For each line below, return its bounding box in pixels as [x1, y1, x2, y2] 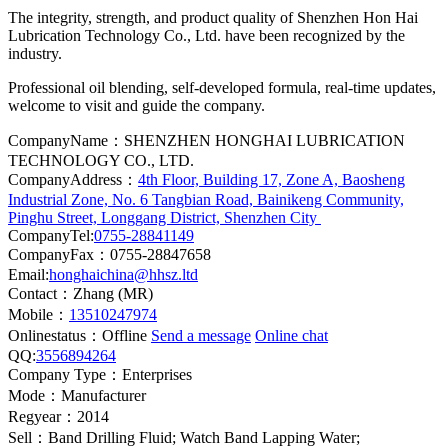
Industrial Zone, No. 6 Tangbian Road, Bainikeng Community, [8, 190, 404, 208]
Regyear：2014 [8, 407, 109, 425]
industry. [8, 44, 62, 62]
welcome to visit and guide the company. [8, 96, 265, 114]
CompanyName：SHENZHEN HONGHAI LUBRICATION [8, 131, 405, 149]
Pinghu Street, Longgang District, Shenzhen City [8, 208, 321, 226]
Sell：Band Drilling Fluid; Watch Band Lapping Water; [8, 428, 360, 446]
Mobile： [8, 305, 69, 323]
